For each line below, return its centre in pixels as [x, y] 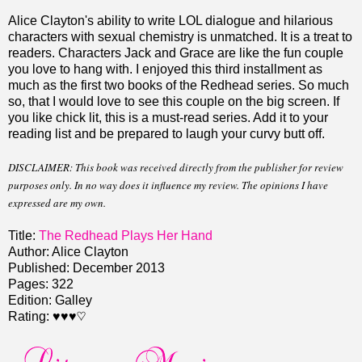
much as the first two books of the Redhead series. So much [179, 85]
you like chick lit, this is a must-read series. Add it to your [168, 117]
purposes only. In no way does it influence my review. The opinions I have [168, 185]
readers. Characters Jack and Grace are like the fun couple [176, 53]
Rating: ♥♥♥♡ [47, 316]
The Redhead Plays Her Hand [126, 235]
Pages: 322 [41, 284]
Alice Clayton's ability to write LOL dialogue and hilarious [170, 20]
